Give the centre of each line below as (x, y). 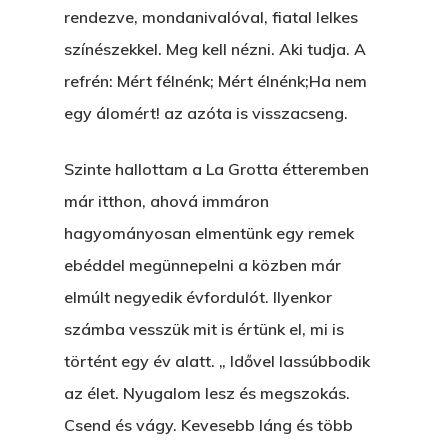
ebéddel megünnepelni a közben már (202, 265)
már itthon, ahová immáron (166, 201)
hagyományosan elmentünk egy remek (209, 233)
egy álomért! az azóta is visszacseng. (206, 113)
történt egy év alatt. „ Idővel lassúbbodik (217, 361)
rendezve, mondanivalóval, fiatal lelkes (211, 17)
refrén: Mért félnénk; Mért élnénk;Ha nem (215, 81)
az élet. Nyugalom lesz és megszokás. (207, 393)
